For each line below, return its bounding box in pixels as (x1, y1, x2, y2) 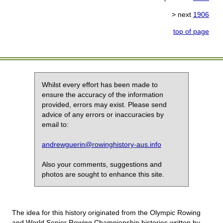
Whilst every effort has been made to (42, 81, 158, 89)
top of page (173, 27, 209, 36)
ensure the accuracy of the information (42, 91, 163, 99)
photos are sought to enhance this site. (42, 170, 164, 179)
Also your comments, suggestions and (42, 160, 162, 169)
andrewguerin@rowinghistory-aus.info (42, 140, 161, 149)
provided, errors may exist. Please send (42, 101, 167, 109)
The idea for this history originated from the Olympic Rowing (12, 209, 201, 217)
